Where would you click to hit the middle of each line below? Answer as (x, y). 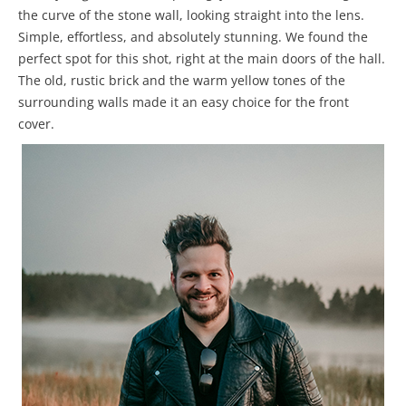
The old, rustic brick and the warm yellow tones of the (182, 80)
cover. (36, 124)
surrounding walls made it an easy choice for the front (184, 102)
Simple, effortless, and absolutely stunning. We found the (193, 37)
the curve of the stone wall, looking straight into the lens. (191, 15)
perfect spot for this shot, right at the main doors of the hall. (202, 58)
